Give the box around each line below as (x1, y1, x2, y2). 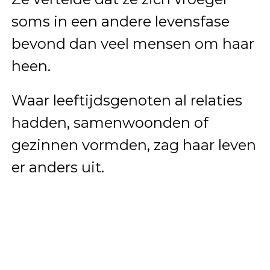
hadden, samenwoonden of (11, 113, 209, 131)
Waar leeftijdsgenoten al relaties (11, 91, 242, 109)
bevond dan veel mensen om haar (11, 34, 254, 52)
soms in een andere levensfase (11, 12, 230, 30)
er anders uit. (11, 158, 104, 176)
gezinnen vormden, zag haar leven (11, 136, 256, 154)
